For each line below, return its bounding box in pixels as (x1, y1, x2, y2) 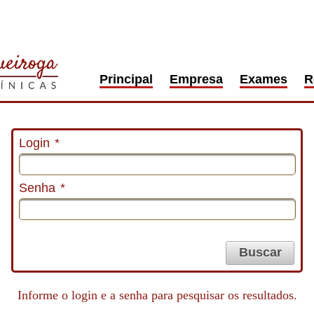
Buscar (238, 245, 282, 260)
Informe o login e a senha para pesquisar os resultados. (17, 288, 297, 302)
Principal (100, 72, 153, 86)
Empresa (170, 72, 224, 86)
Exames (240, 72, 288, 86)
